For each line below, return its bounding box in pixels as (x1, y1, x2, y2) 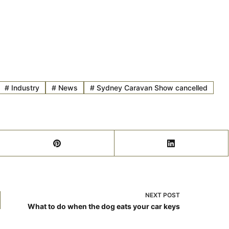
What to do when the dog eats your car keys (28, 202, 180, 211)
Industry (9, 83, 40, 92)
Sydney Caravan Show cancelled (95, 83, 208, 92)
